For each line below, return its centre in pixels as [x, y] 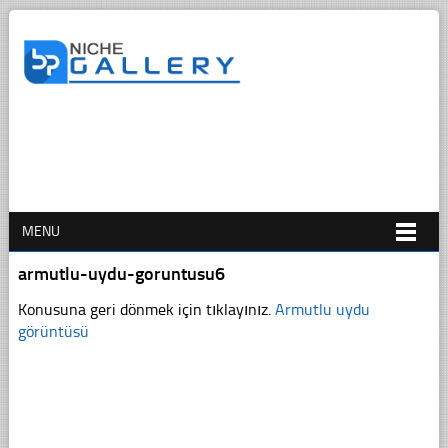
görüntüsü [53, 331]
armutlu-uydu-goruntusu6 [121, 273]
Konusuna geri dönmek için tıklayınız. [146, 309]
